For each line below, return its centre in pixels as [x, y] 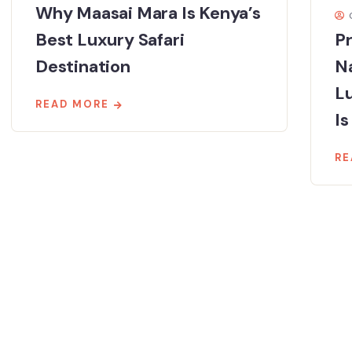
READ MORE [72, 104]
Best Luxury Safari [110, 39]
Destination [83, 66]
